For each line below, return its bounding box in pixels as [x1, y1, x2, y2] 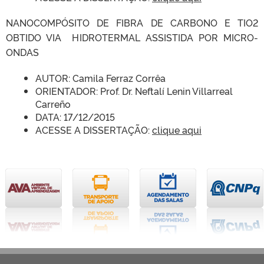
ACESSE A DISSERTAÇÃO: [35, 123, 152, 137]
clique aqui [152, 123, 202, 137]
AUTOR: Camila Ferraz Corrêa [35, 71, 166, 85]
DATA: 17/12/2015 [35, 110, 115, 124]
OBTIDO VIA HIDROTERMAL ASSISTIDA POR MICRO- [6, 31, 258, 44]
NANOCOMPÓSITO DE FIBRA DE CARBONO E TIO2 [6, 16, 258, 29]
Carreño [35, 97, 71, 111]
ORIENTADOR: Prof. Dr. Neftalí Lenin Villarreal [35, 84, 233, 98]
